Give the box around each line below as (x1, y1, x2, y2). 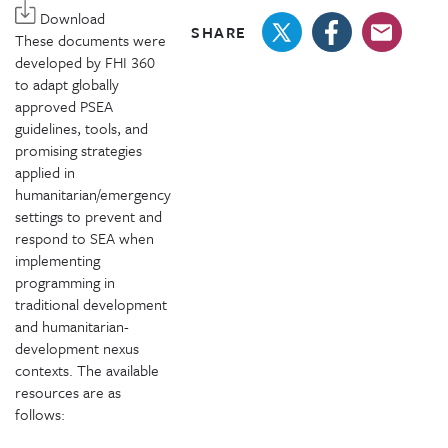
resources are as (15, 381, 121, 403)
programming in (15, 271, 115, 293)
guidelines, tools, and (15, 117, 148, 139)
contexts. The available (15, 359, 159, 381)
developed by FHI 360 (15, 51, 155, 73)
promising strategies (15, 139, 142, 161)
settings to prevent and (15, 205, 162, 227)
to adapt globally (15, 73, 119, 95)
